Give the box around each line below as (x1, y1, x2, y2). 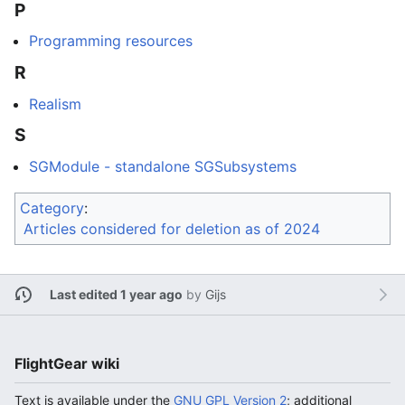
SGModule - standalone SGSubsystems (29, 156, 297, 175)
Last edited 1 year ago (49, 287, 183, 303)
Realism (29, 94, 81, 113)
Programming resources (29, 32, 193, 51)
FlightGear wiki (14, 353, 119, 372)
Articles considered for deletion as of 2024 (24, 219, 320, 238)
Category (20, 198, 84, 217)
